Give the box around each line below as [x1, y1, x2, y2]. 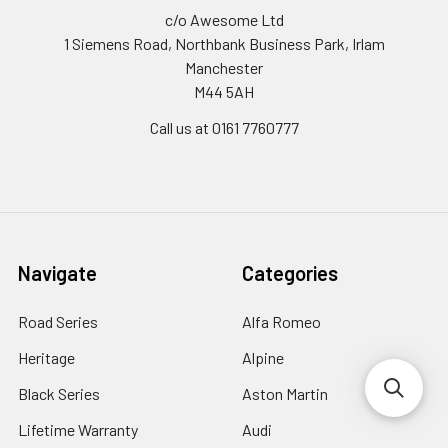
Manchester [185, 57, 263, 77]
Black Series [18, 383, 100, 403]
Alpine [242, 347, 284, 367]
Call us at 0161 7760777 [149, 117, 299, 137]
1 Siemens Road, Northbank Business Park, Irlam [63, 33, 385, 53]
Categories [242, 260, 338, 285]
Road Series [18, 311, 98, 331]
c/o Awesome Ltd [164, 9, 284, 29]
